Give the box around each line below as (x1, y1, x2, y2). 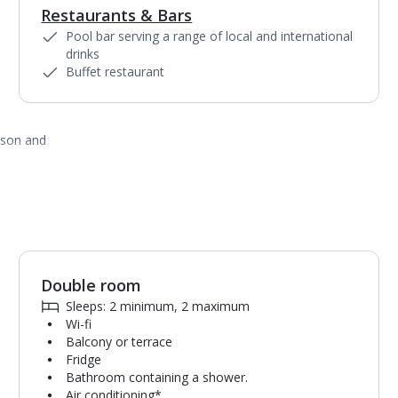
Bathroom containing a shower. (66, 369, 249, 386)
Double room (41, 275, 142, 296)
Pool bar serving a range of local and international (66, 28, 354, 44)
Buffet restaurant (66, 63, 165, 80)
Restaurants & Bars (41, 4, 193, 26)
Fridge (66, 351, 102, 368)
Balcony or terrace (66, 333, 173, 350)
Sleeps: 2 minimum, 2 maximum (66, 298, 251, 314)
